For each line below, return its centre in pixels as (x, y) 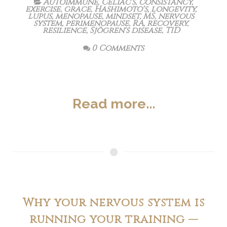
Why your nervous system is (113, 203)
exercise (43, 9)
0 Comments (118, 48)
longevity (173, 9)
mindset (122, 16)
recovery (167, 23)
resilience (64, 30)
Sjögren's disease (125, 30)
